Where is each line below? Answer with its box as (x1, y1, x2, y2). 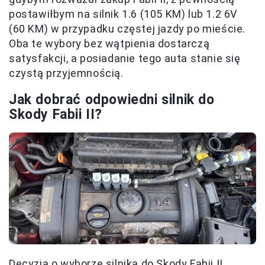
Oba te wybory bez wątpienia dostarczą (9, 37, 210, 50)
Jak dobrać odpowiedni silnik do (9, 92, 215, 108)
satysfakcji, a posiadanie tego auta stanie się (9, 52, 241, 65)
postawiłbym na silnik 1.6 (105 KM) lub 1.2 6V (9, 8, 238, 21)
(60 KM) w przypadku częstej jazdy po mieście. (9, 22, 246, 35)
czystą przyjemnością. (9, 67, 124, 80)
